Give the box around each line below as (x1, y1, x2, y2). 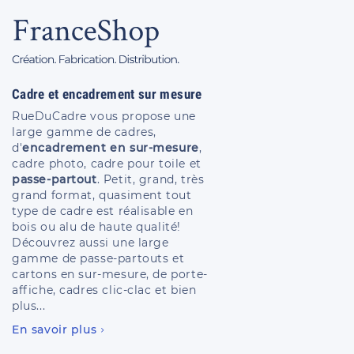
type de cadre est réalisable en (12, 204, 194, 218)
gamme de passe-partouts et (12, 251, 185, 265)
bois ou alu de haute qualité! (12, 220, 181, 234)
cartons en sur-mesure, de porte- (12, 267, 208, 281)
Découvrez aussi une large (12, 235, 169, 250)
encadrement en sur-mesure (22, 141, 199, 155)
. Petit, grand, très (96, 172, 205, 186)
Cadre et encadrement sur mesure (12, 86, 202, 102)
